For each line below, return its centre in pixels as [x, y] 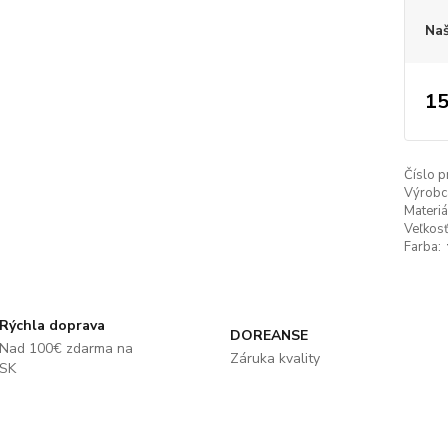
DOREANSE [268, 335]
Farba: [422, 247]
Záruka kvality [274, 358]
